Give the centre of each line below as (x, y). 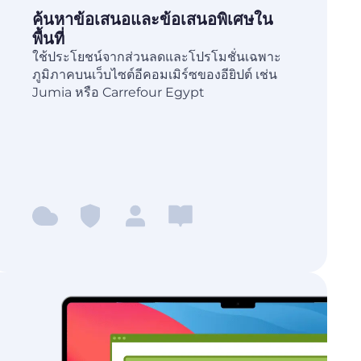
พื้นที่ (48, 39)
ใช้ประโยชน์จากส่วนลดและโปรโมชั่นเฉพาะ (156, 57)
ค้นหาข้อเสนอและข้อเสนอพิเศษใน (152, 20)
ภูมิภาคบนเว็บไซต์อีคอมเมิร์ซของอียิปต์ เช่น (154, 75)
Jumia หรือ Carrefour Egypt (118, 93)
